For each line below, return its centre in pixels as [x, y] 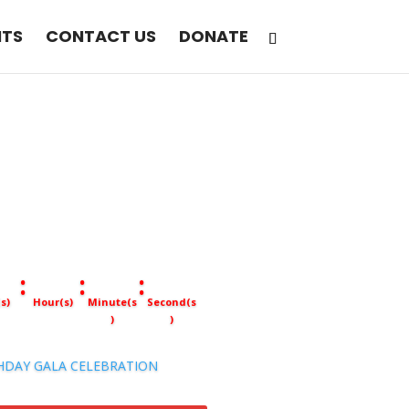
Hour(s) [52, 301]
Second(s [171, 301]
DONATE [213, 36]
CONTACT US [100, 36]
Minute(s [112, 301]
